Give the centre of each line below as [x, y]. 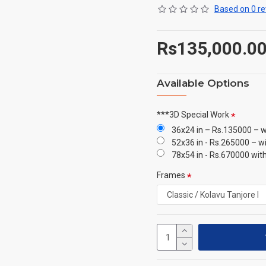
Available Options [203, 83]
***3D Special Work [193, 115]
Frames [171, 175]
